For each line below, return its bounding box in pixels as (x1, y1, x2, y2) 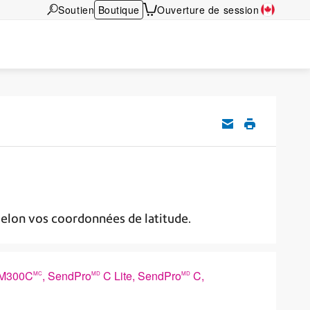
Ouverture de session (157, 2, 259, 17)
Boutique (98, 2, 140, 17)
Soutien (58, 2, 95, 17)
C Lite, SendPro (100, 267, 181, 284)
